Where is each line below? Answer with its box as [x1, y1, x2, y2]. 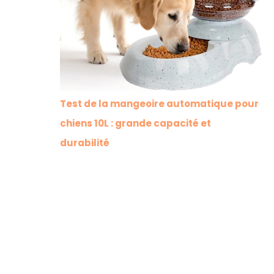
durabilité [59, 136, 109, 149]
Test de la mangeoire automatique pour [59, 97, 259, 110]
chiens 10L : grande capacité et [59, 116, 211, 130]
